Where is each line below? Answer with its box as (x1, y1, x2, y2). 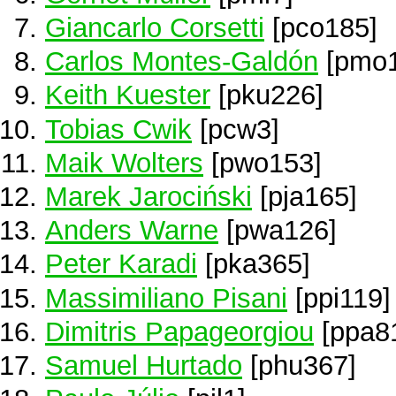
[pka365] (197, 248, 310, 279)
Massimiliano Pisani (45, 282, 287, 313)
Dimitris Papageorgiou (45, 316, 314, 346)
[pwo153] (203, 147, 322, 178)
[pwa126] (218, 215, 337, 246)
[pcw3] (192, 113, 279, 144)
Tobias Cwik (45, 113, 192, 144)
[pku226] (210, 80, 324, 110)
